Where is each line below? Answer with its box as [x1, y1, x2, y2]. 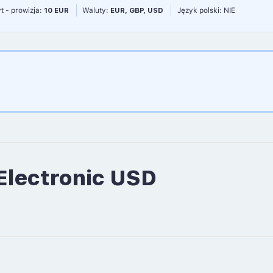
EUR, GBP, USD [110, 5, 164, 15]
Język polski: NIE [177, 5, 235, 15]
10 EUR [44, 5, 69, 15]
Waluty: [82, 5, 111, 15]
